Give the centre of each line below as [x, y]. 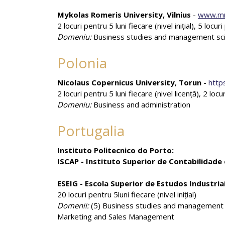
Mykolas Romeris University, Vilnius [124, 15]
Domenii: [73, 205]
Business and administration [141, 104]
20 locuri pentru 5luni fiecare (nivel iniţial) [127, 194]
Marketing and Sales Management [116, 216]
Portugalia [91, 131]
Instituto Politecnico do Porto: [116, 150]
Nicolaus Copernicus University [116, 82]
